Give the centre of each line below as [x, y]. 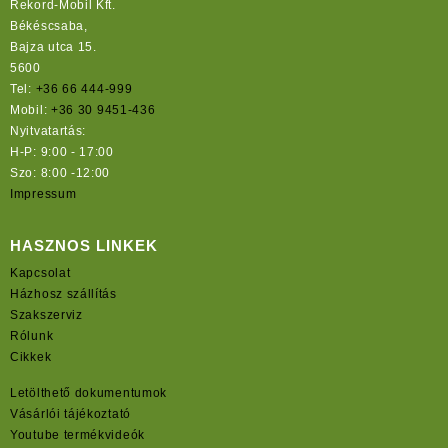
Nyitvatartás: [48, 130]
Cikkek [31, 357]
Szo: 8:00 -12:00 [60, 172]
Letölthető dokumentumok [89, 393]
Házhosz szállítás [63, 294]
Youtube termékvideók [77, 435]
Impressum [43, 193]
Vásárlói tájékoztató [70, 414]
